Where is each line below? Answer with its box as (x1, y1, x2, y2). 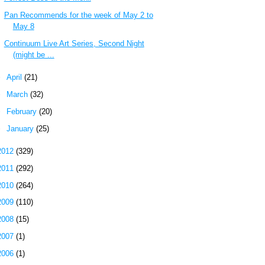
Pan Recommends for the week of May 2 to (4, 11, 153, 20)
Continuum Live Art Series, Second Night (4, 38, 144, 48)
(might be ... (12, 50, 54, 59)
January (6, 124, 36, 133)
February (6, 106, 39, 116)
